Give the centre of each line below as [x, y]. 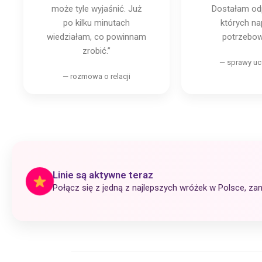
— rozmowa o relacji [96, 76]
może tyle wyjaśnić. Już [96, 8]
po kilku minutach [96, 23]
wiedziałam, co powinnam [96, 37]
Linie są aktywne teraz [103, 175]
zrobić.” [96, 51]
